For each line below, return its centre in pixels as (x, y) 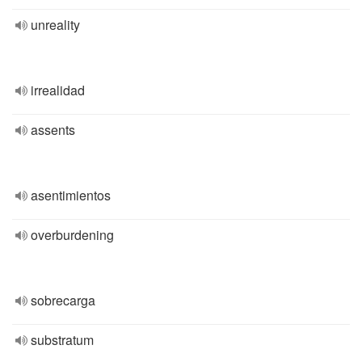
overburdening (72, 235)
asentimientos (71, 195)
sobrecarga (63, 300)
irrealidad (58, 90)
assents (53, 130)
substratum (62, 340)
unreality (55, 25)
